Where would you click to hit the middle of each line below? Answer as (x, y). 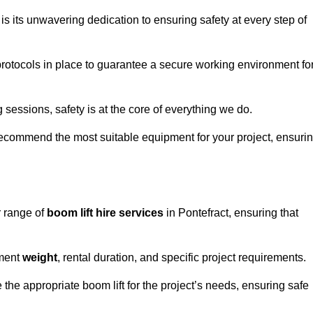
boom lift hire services (105, 213)
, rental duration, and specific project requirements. (182, 258)
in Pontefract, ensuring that (231, 213)
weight (40, 258)
